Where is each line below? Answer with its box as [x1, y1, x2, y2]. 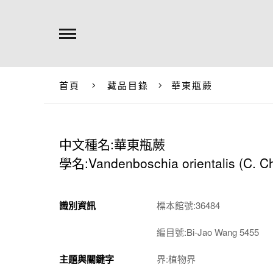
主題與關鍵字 [59, 252, 114, 266]
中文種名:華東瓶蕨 [59, 135, 165, 153]
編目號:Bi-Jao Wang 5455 [157, 225, 259, 238]
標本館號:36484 [157, 199, 220, 211]
